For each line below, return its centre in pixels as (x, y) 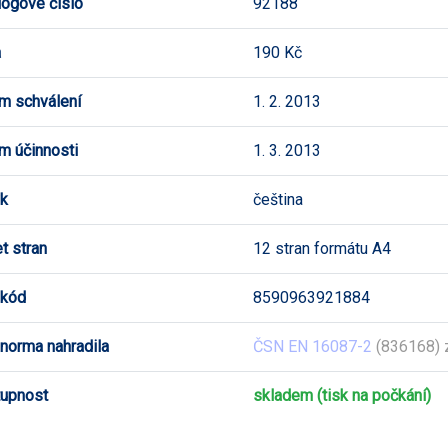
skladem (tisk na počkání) (342, 395)
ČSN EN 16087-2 (312, 346)
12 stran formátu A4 (322, 248)
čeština (278, 199)
